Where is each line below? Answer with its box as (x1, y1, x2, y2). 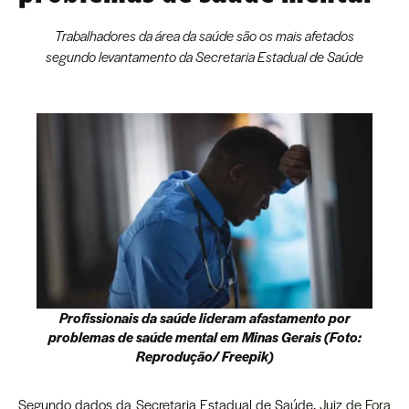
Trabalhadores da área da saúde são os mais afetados (55, 26, 354, 47)
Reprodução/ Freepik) (135, 346, 274, 367)
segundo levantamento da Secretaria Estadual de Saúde (46, 47, 363, 68)
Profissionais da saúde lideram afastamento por (58, 308, 351, 329)
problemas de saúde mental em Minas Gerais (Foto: (47, 327, 362, 348)
